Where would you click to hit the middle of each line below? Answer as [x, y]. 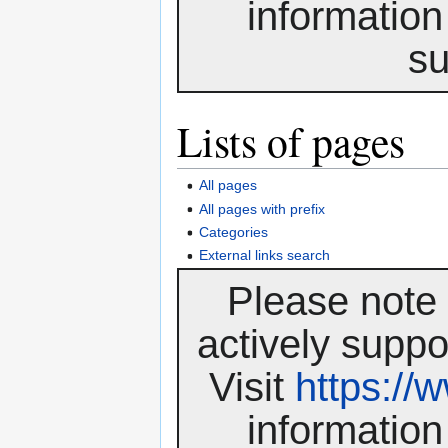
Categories [234, 232]
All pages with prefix [262, 208]
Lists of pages [291, 141]
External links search [265, 255]
